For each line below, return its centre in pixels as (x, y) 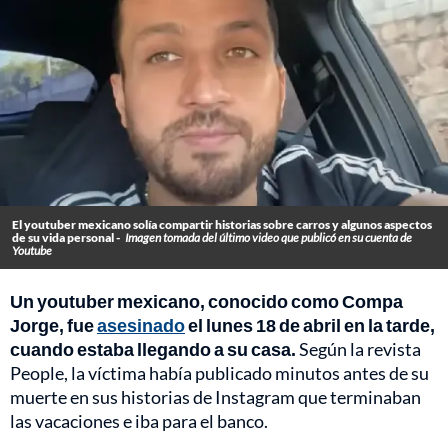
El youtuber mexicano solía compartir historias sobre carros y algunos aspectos (222, 225)
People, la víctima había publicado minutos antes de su (219, 373)
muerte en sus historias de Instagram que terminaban (215, 397)
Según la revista (358, 349)
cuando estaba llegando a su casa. (153, 349)
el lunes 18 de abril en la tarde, (310, 325)
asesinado (141, 325)
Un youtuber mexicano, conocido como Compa (206, 301)
